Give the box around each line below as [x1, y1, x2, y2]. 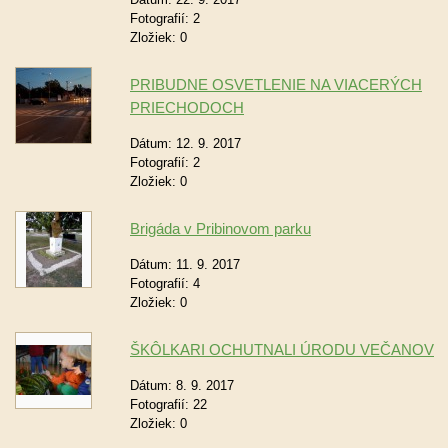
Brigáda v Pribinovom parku [130, 220, 311, 237]
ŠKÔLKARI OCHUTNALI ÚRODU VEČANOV [130, 341, 434, 358]
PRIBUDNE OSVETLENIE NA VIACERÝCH [130, 76, 422, 93]
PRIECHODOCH [130, 99, 244, 116]
